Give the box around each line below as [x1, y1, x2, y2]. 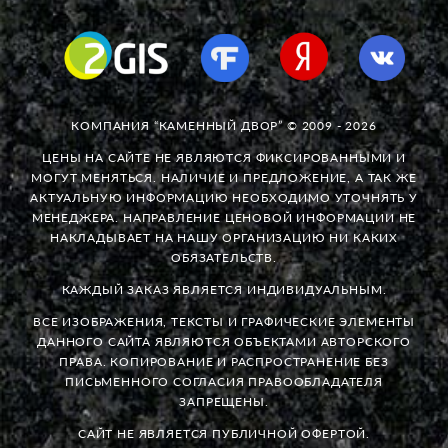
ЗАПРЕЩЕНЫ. [179, 393, 269, 409]
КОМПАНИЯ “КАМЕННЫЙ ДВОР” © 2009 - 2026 [71, 117, 377, 133]
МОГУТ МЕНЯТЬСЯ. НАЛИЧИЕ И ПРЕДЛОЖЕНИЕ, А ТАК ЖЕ [31, 169, 417, 185]
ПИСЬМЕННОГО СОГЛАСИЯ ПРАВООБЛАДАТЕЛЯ [65, 373, 383, 389]
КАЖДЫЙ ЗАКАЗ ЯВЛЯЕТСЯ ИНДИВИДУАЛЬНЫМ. [61, 281, 387, 297]
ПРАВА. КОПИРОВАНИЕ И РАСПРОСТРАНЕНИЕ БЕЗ [59, 353, 389, 369]
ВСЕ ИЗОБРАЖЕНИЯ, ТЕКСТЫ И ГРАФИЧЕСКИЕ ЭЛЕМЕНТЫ [32, 313, 416, 329]
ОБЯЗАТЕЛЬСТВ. [171, 249, 277, 265]
